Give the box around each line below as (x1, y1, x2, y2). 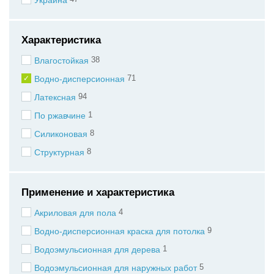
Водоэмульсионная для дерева (34, 245, 160, 255)
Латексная (34, 92, 76, 102)
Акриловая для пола (34, 208, 116, 218)
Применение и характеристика (21, 185, 174, 198)
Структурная (34, 147, 84, 157)
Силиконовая (34, 128, 87, 139)
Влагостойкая (34, 55, 89, 65)
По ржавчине (34, 110, 86, 120)
